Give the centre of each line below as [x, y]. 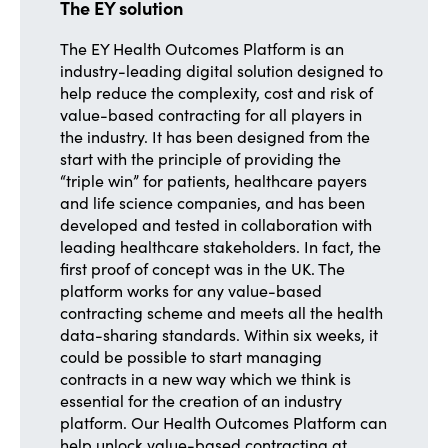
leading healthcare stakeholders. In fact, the [220, 246]
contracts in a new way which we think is [205, 378]
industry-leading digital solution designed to [221, 70]
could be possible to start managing [191, 356]
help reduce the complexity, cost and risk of [216, 92]
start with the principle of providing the [200, 158]
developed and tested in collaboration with [216, 224]
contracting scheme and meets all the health [221, 312]
